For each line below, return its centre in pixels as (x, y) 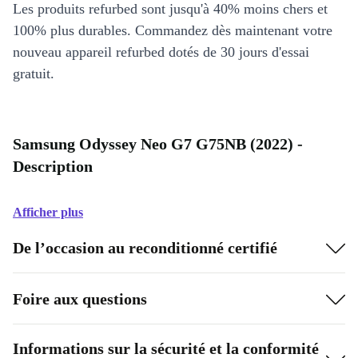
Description (53, 166)
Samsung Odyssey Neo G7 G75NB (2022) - (158, 144)
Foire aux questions (80, 298)
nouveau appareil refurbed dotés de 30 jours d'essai (161, 52)
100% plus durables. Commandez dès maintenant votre (173, 30)
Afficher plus (48, 212)
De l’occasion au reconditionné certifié (145, 247)
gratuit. (34, 74)
